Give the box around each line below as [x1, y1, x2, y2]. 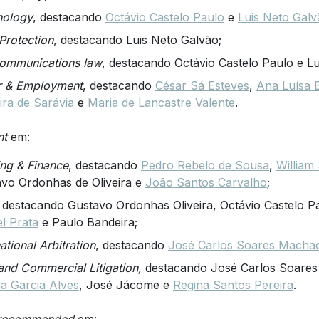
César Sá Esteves [155, 78, 249, 93]
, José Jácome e [78, 277, 173, 292]
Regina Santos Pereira [172, 277, 293, 292]
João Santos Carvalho [145, 174, 267, 189]
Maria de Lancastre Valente [87, 95, 235, 110]
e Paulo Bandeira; [38, 214, 137, 229]
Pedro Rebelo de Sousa [140, 157, 269, 172]
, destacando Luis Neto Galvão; [53, 32, 221, 47]
